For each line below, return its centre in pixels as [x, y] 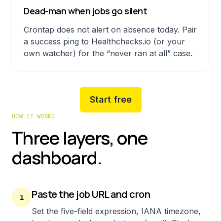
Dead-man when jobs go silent [86, 11]
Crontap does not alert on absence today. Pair [110, 30]
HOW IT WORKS [34, 116]
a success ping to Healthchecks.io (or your [104, 41]
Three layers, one [80, 138]
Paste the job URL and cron [91, 194]
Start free [110, 99]
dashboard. [57, 158]
